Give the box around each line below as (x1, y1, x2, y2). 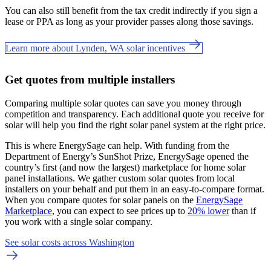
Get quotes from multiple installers (5, 73, 175, 86)
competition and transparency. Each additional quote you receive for (5, 108, 264, 119)
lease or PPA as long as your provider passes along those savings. (5, 16, 253, 27)
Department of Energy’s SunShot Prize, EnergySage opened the (5, 151, 249, 162)
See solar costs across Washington (5, 237, 134, 247)
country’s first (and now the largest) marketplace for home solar (5, 162, 246, 172)
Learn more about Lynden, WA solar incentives (5, 42, 188, 53)
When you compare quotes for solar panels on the (5, 194, 196, 205)
